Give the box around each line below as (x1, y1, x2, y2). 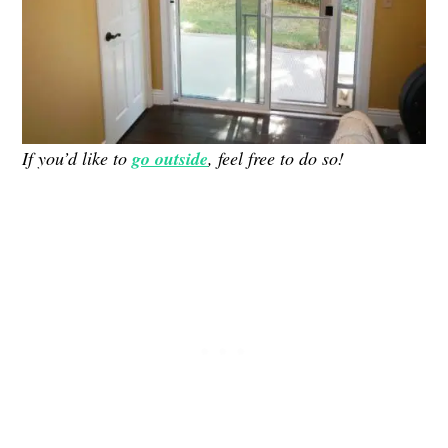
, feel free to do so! (208, 146, 345, 170)
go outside (132, 146, 209, 171)
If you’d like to (22, 146, 133, 170)
